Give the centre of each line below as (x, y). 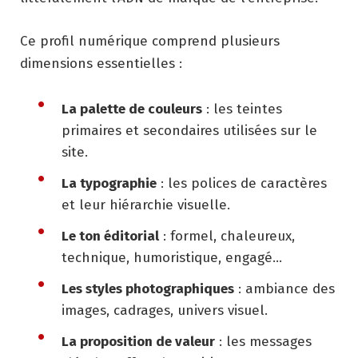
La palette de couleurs (132, 109)
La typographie (109, 184)
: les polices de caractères (242, 184)
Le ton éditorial (110, 237)
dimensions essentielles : (101, 64)
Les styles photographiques (148, 289)
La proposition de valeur (138, 342)
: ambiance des (284, 289)
